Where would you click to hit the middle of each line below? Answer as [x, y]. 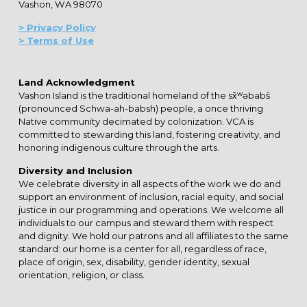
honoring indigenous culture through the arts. [119, 147]
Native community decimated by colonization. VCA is [136, 121]
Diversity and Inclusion [75, 170]
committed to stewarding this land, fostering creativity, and [149, 134]
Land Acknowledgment [76, 82]
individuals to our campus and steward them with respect [146, 222]
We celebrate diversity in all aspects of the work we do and [149, 183]
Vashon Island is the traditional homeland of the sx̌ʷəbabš [144, 95]
